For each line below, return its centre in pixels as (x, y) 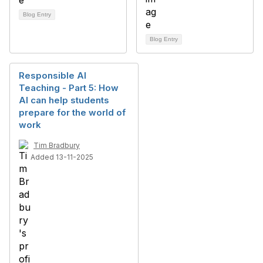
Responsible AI (53, 75)
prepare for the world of (72, 112)
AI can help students (64, 100)
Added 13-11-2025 (62, 157)
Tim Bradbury (57, 145)
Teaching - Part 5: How (69, 88)
